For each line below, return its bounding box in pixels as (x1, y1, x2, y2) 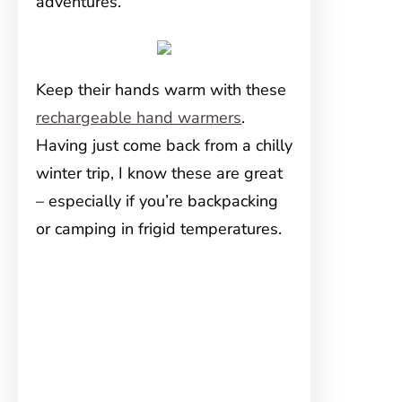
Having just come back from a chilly (36, 135, 293, 156)
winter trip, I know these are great (36, 162, 283, 184)
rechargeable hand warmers (36, 107, 241, 128)
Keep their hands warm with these (36, 79, 286, 100)
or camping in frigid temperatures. (36, 218, 282, 240)
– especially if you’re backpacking (36, 190, 278, 212)
